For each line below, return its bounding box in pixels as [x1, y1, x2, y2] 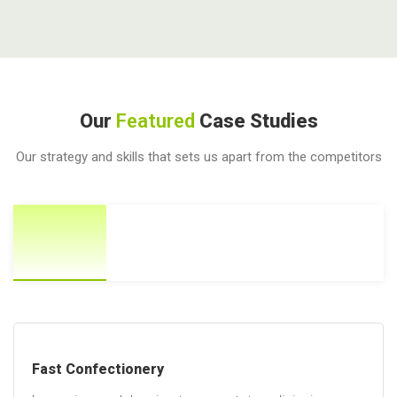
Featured [115, 109, 195, 132]
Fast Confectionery [32, 360, 164, 378]
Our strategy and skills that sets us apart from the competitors [15, 149, 382, 166]
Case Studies [194, 109, 318, 132]
